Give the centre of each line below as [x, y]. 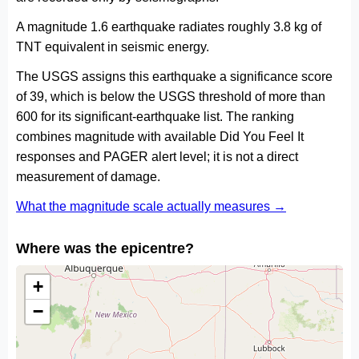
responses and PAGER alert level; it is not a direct [157, 157]
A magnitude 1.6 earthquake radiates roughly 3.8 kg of [169, 27]
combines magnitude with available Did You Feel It [160, 137]
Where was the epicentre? [105, 248]
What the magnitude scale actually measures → [151, 206]
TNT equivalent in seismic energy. [113, 47]
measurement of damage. [88, 177]
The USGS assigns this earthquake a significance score [174, 77]
